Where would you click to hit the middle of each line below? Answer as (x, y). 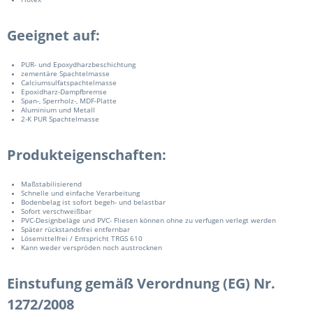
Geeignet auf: (53, 35)
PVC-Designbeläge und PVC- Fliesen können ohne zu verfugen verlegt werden (148, 220)
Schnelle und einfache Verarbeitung (80, 193)
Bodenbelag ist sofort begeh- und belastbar (93, 202)
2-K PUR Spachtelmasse (60, 119)
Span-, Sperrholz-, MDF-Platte (69, 101)
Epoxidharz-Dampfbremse (64, 92)
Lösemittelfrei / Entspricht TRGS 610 (82, 239)
